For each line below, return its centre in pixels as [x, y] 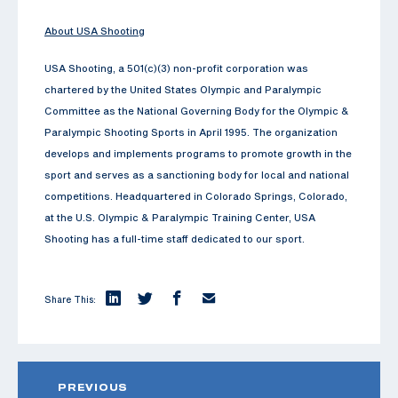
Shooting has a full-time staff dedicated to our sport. [175, 238]
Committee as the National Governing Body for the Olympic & [197, 110]
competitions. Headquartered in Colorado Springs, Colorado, [196, 195]
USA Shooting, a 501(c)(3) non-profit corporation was [176, 68]
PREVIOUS [93, 387]
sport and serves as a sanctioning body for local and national [197, 174]
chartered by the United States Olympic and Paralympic [183, 89]
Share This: [70, 299]
